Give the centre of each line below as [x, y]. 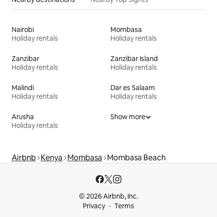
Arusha [23, 117]
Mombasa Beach [136, 158]
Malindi [23, 88]
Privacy [94, 206]
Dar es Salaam [133, 88]
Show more [128, 117]
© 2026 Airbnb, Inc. [108, 196]
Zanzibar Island [134, 59]
